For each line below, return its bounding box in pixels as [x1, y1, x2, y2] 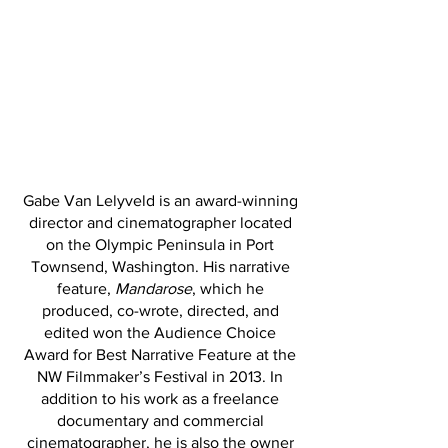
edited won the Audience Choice [44, 324, 276, 341]
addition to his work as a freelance [41, 390, 279, 407]
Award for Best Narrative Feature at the [24, 346, 296, 363]
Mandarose [114, 280, 192, 297]
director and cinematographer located [28, 214, 292, 231]
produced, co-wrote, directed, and [41, 302, 279, 319]
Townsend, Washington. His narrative [30, 258, 290, 275]
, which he [191, 280, 264, 297]
